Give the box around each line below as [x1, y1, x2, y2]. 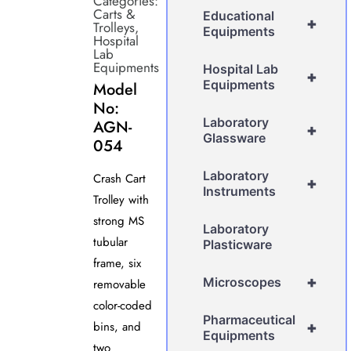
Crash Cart [92, 169, 146, 187]
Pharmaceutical [203, 311, 296, 327]
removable [92, 275, 146, 293]
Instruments [203, 183, 277, 199]
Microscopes [203, 273, 282, 290]
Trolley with [92, 190, 149, 208]
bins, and [92, 317, 141, 335]
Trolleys [92, 17, 135, 37]
